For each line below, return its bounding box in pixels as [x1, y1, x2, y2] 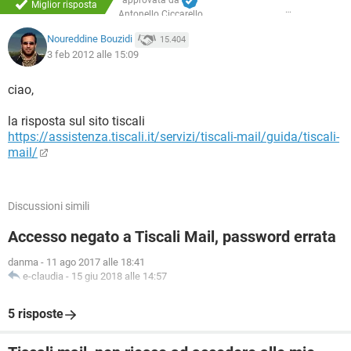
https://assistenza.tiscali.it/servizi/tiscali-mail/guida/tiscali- [8, 129, 339, 144]
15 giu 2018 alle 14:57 [71, 270, 167, 282]
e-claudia [23, 270, 63, 282]
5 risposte [8, 306, 63, 321]
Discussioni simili [8, 200, 89, 212]
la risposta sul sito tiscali [8, 114, 145, 128]
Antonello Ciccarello [118, 9, 203, 20]
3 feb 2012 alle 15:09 [47, 49, 139, 60]
